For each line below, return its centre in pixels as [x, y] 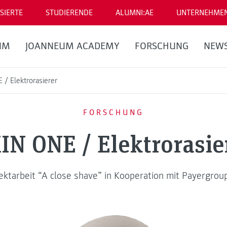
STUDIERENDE [69, 13]
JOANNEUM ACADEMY [72, 46]
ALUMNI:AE [135, 13]
